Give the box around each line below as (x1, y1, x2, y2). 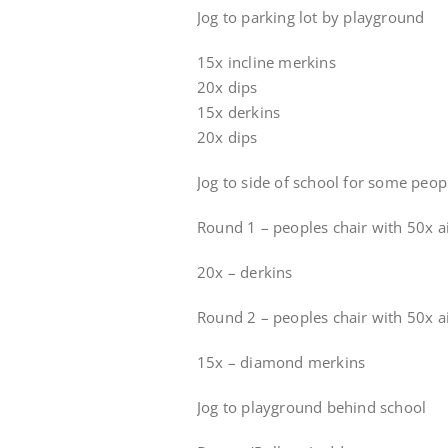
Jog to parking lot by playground (197, 7, 425, 27)
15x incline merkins (197, 52, 336, 72)
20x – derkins (197, 262, 293, 282)
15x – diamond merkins (197, 352, 366, 372)
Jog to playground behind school (197, 397, 427, 417)
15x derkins (197, 102, 281, 122)
